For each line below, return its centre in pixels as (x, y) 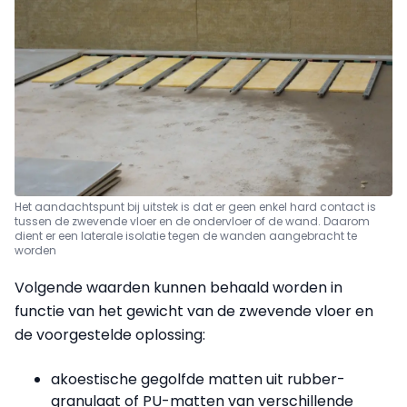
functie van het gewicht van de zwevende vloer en (194, 312)
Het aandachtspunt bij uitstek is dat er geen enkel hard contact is (195, 207)
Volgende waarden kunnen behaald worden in (179, 288)
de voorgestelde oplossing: (110, 335)
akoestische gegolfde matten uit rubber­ (198, 380)
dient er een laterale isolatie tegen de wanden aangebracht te (186, 236)
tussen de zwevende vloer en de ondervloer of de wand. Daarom (192, 222)
